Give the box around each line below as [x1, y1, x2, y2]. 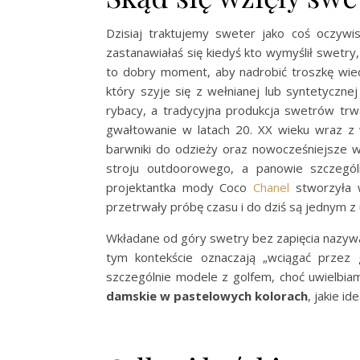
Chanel [253, 178, 290, 195]
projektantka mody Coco [106, 178, 254, 195]
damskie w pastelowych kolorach [106, 287, 308, 304]
